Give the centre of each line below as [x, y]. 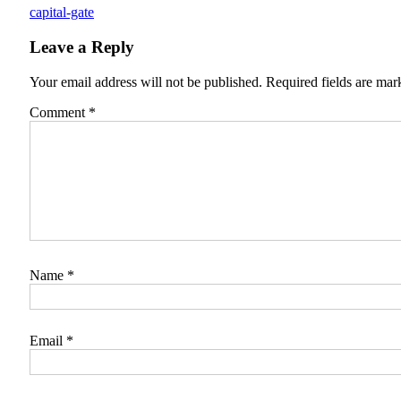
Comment [59, 112]
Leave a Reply [82, 47]
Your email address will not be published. [146, 81]
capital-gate [62, 13]
